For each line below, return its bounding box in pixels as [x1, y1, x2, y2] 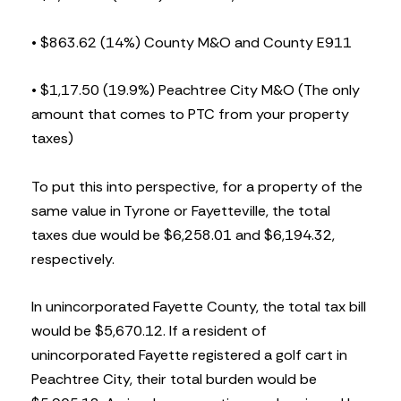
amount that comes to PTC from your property [31, 105, 349, 124]
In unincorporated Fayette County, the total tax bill [31, 296, 366, 316]
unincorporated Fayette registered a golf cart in [31, 345, 347, 364]
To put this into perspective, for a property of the [31, 176, 363, 196]
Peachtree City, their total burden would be [31, 369, 317, 388]
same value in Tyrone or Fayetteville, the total [31, 200, 330, 220]
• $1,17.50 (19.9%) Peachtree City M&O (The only [31, 81, 360, 100]
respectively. [31, 249, 115, 269]
